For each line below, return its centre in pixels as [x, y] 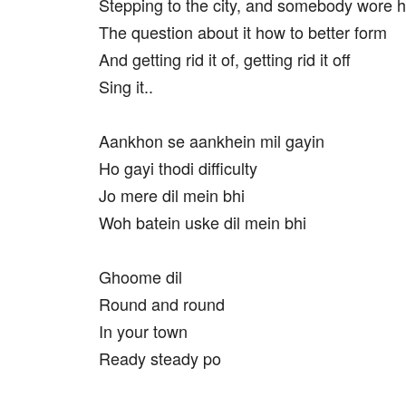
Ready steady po [160, 358]
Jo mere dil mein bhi [172, 195]
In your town [143, 331]
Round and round [162, 304]
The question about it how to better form [243, 32]
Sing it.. [126, 86]
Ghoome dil [140, 276]
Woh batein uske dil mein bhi [203, 222]
